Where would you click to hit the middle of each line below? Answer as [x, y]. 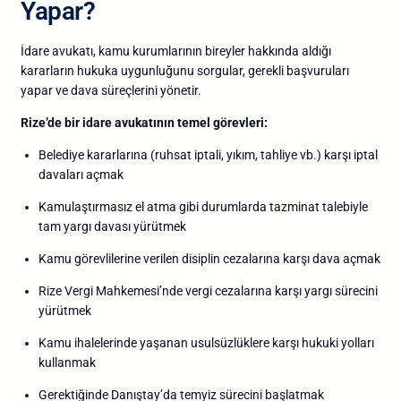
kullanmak [67, 362]
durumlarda [235, 206]
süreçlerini [131, 90]
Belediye [63, 154]
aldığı [316, 51]
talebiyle [345, 206]
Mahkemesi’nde [141, 290]
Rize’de [43, 122]
